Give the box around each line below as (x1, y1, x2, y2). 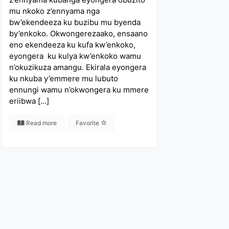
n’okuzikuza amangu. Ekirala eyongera (9, 62, 147, 72)
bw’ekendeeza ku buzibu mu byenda (9, 17, 141, 27)
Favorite (76, 119, 101, 127)
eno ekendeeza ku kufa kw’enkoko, (9, 40, 136, 50)
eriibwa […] (9, 96, 50, 106)
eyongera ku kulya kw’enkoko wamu (9, 51, 142, 61)
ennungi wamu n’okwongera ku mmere (9, 85, 149, 95)
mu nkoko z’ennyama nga (9, 6, 100, 16)
